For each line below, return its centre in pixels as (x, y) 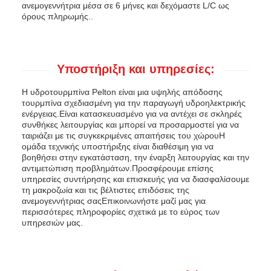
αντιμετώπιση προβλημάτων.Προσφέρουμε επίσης (118, 168)
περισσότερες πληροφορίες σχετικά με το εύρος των (121, 212)
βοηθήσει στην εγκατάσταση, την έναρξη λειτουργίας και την (135, 157)
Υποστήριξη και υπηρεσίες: (135, 69)
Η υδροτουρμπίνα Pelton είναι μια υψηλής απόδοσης (122, 92)
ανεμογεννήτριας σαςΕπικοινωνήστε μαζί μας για (114, 201)
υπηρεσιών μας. (52, 223)
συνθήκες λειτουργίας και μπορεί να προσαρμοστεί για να (130, 125)
